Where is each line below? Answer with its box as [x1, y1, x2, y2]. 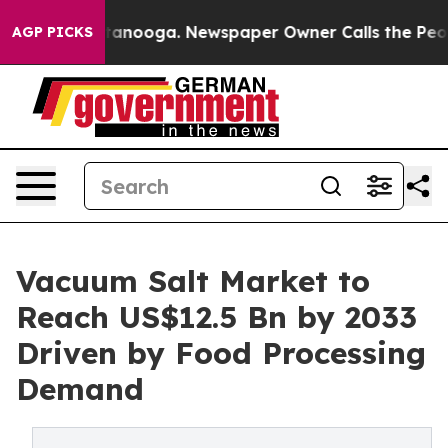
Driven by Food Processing [16, 334, 426, 372]
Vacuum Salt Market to [16, 262, 370, 300]
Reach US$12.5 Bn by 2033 [16, 298, 417, 336]
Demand [16, 370, 144, 408]
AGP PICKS [12, 23, 93, 41]
